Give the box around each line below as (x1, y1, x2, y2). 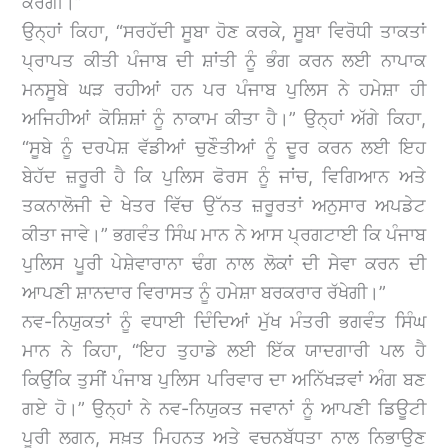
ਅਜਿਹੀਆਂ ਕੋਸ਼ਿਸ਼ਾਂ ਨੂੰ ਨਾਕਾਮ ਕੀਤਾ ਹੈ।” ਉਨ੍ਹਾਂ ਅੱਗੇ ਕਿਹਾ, (22, 107, 426, 129)
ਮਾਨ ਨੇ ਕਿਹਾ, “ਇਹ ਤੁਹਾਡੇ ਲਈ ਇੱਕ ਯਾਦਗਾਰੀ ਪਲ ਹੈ (22, 339, 426, 361)
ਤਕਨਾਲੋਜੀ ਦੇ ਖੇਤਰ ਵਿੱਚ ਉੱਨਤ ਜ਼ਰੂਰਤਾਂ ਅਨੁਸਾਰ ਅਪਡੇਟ (22, 194, 426, 216)
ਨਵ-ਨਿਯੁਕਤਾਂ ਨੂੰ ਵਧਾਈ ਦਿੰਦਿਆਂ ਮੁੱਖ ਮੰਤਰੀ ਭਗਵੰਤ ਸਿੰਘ (22, 310, 426, 332)
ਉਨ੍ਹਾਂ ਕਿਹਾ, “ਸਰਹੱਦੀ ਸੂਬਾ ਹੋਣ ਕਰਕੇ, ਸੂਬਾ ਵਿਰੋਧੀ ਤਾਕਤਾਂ (22, 20, 426, 42)
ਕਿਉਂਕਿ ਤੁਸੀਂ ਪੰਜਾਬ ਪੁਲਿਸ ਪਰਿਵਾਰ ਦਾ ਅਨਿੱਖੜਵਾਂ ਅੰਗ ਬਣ (22, 368, 426, 390)
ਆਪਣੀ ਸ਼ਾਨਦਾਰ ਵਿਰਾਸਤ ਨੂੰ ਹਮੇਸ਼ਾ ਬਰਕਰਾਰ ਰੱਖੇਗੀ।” (22, 281, 387, 303)
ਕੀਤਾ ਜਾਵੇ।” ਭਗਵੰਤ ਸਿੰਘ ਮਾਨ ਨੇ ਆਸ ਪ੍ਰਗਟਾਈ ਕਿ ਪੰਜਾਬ (22, 223, 426, 245)
